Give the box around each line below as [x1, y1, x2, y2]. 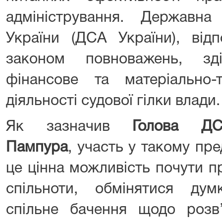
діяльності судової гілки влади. [6, 95, 220, 108]
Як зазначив [6, 120, 133, 134]
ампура [17, 141, 68, 155]
